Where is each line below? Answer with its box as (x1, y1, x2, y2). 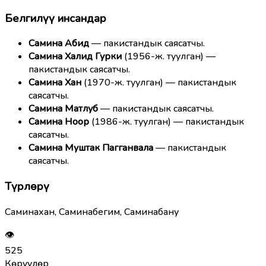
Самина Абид (28, 37, 89, 50)
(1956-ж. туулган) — (122, 50, 216, 64)
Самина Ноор (28, 115, 89, 129)
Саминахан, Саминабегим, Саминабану (5, 205, 179, 218)
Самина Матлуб (28, 102, 98, 116)
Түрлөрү (5, 179, 49, 195)
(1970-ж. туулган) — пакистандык (81, 76, 236, 90)
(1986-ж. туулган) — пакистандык (89, 115, 244, 129)
